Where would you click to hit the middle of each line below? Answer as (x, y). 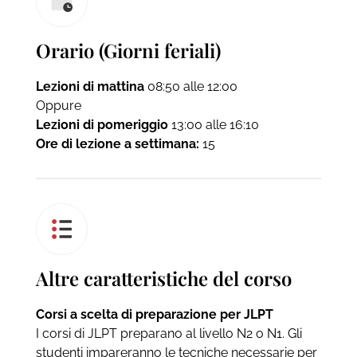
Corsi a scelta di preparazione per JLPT (154, 314)
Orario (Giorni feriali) (128, 50)
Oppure (58, 105)
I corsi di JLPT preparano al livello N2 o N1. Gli (169, 333)
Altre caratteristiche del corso (163, 278)
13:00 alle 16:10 (213, 124)
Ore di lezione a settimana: (117, 143)
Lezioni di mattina (90, 86)
